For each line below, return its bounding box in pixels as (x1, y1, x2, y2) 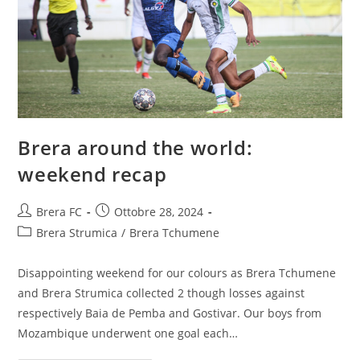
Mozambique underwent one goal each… (18, 325, 239, 342)
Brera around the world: (18, 134, 253, 162)
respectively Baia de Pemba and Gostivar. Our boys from (18, 305, 322, 321)
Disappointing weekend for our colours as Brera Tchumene (18, 265, 337, 281)
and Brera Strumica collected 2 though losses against (18, 285, 305, 301)
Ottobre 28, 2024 (114, 204, 204, 220)
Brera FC (36, 204, 83, 220)
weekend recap (18, 161, 167, 188)
